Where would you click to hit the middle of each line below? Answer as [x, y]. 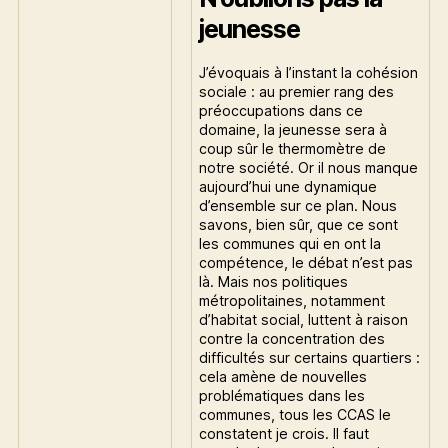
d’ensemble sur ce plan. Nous [298, 205]
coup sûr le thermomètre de [293, 148]
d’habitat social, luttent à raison [304, 319]
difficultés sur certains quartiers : [310, 357]
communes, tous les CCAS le [295, 414]
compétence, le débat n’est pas [306, 262]
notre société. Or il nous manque [309, 167]
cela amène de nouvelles [283, 376]
